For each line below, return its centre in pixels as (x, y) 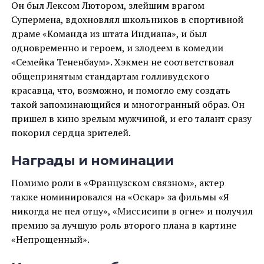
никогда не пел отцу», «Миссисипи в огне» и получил (132, 211)
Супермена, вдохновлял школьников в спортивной (127, 19)
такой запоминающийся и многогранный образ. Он (128, 104)
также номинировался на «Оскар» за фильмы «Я (120, 197)
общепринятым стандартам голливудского (110, 76)
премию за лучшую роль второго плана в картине (123, 225)
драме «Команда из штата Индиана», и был (109, 33)
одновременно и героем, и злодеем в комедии (117, 47)
